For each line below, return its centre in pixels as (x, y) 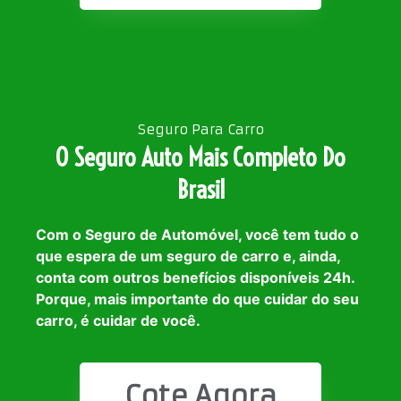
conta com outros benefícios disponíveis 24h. (196, 278)
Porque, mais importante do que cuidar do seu (197, 299)
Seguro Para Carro (200, 130)
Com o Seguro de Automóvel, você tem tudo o (197, 235)
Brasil (200, 190)
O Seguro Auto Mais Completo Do (200, 158)
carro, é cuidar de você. (118, 321)
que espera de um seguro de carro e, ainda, (188, 256)
